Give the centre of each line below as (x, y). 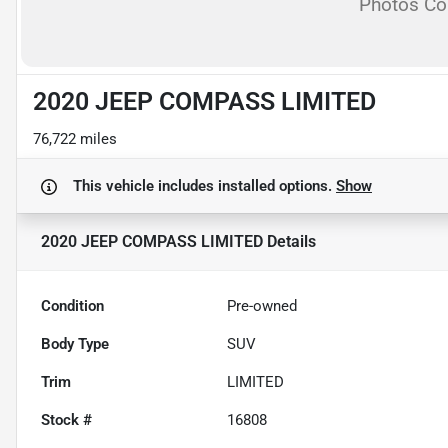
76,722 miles (75, 138)
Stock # (66, 419)
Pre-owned (262, 305)
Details (289, 241)
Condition (72, 305)
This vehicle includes (145, 185)
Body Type (75, 343)
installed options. (277, 185)
